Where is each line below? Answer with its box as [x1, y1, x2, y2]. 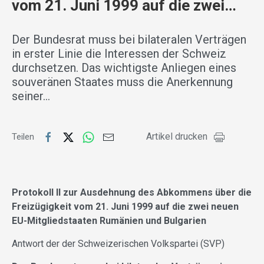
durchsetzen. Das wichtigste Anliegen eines [12, 61, 236, 75]
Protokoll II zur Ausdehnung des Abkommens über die [12, 187, 252, 199]
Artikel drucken [146, 131, 207, 143]
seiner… [12, 89, 50, 104]
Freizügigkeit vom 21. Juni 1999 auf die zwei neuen [12, 201, 239, 213]
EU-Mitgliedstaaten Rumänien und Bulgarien [12, 215, 206, 227]
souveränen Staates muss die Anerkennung [12, 75, 233, 90]
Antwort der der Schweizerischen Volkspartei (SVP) [12, 238, 225, 250]
